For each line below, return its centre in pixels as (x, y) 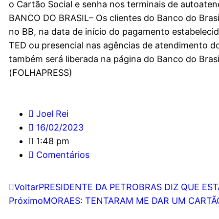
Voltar (26, 187)
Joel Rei (52, 114)
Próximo (26, 201)
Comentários (63, 155)
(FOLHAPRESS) (41, 73)
